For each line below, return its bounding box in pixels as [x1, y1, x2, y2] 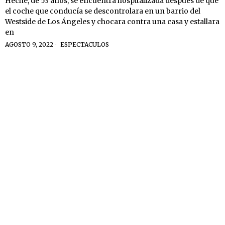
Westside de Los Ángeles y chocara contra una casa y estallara [5, 17, 219, 26]
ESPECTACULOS [60, 40, 109, 48]
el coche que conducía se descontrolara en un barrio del [5, 6, 200, 16]
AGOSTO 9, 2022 [5, 40, 53, 48]
